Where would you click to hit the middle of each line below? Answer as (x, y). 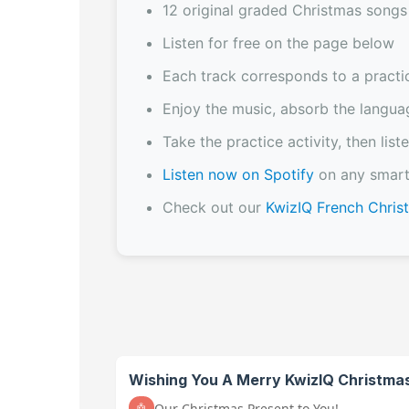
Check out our (214, 207)
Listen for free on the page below (278, 42)
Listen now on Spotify (238, 174)
